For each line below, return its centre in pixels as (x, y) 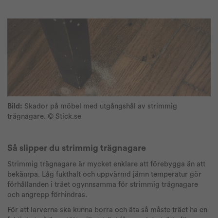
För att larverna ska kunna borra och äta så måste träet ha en (107, 210)
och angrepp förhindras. (47, 195)
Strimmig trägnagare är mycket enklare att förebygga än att (106, 164)
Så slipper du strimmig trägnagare (77, 148)
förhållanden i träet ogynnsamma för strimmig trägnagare (103, 184)
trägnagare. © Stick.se (44, 116)
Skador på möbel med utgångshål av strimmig (100, 106)
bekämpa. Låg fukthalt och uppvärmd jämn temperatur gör (104, 174)
